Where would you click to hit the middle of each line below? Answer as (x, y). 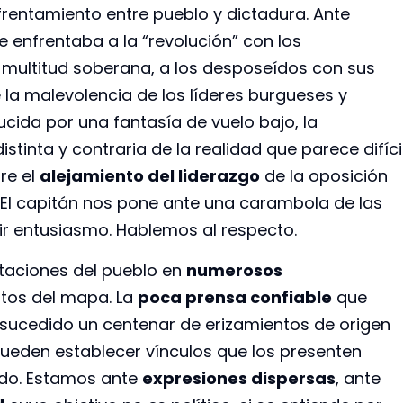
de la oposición (324, 176)
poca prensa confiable (235, 297)
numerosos (234, 270)
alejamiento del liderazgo (150, 176)
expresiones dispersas (239, 378)
